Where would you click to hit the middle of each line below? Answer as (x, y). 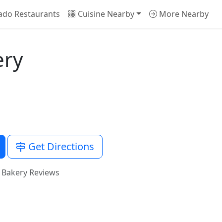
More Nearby (183, 14)
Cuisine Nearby (105, 14)
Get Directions (60, 146)
